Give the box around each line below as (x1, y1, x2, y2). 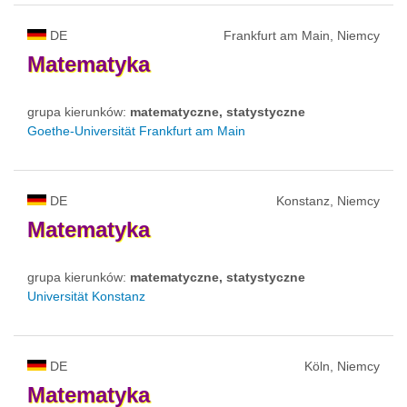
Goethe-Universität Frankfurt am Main (27, 123, 245, 138)
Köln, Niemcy (304, 358, 380, 373)
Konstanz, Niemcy (276, 193, 380, 208)
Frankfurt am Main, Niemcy (223, 27, 380, 43)
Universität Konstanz (27, 288, 145, 303)
